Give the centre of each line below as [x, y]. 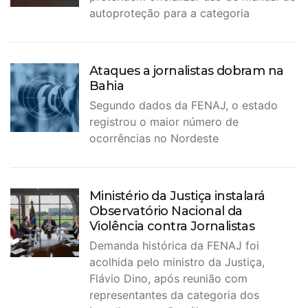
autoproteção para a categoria [169, 13]
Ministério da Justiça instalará [177, 196]
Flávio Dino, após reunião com [168, 279]
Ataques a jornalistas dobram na [187, 71]
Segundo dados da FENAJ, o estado [184, 106]
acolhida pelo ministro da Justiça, [177, 262]
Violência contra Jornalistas [172, 227]
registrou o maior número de [164, 122]
